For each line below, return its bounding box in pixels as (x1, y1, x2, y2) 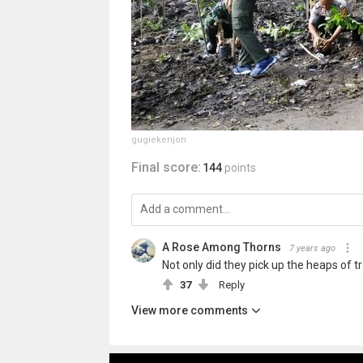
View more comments (130, 304, 248, 317)
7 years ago (288, 243, 335, 254)
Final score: (130, 160, 201, 175)
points (224, 161, 256, 174)
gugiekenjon (130, 135, 186, 145)
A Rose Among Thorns (161, 241, 281, 254)
